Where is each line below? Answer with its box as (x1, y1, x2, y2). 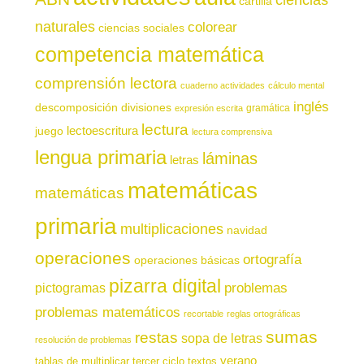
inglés (292, 97, 329, 115)
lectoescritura (66, 123, 138, 137)
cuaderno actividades (180, 80, 265, 90)
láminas (201, 149, 258, 167)
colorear (187, 18, 237, 35)
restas (134, 328, 178, 346)
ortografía (242, 251, 301, 267)
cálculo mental (267, 80, 324, 90)
